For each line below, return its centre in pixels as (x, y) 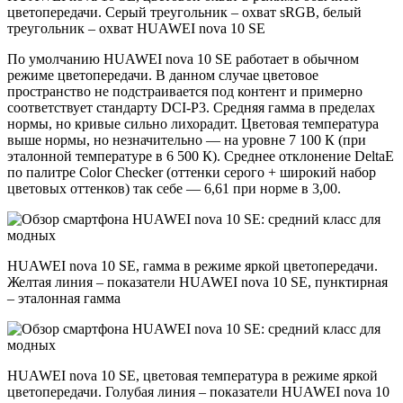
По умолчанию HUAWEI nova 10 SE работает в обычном (183, 59)
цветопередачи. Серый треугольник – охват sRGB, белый (184, 13)
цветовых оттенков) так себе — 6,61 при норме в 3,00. (174, 189)
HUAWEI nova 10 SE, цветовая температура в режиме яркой (193, 376)
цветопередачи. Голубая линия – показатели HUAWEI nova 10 (198, 392)
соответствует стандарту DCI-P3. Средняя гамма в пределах (191, 108)
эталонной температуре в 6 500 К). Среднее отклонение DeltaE (201, 157)
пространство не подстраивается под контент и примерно (185, 92)
